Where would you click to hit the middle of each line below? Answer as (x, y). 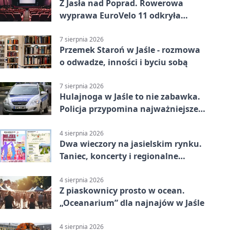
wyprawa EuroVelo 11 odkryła (120, 15)
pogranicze (82, 28)
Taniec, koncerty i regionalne (119, 156)
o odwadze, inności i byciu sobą (124, 62)
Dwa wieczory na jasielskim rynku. (131, 143)
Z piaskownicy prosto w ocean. (122, 190)
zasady (74, 121)
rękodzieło (81, 168)
